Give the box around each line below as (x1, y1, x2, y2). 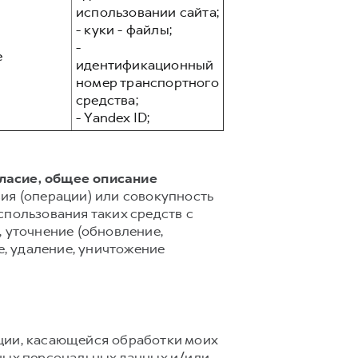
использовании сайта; (76, 3, 219, 21)
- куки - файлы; (76, 21, 172, 38)
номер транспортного (76, 74, 219, 91)
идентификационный (76, 56, 214, 74)
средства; (76, 91, 138, 109)
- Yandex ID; (76, 109, 150, 126)
